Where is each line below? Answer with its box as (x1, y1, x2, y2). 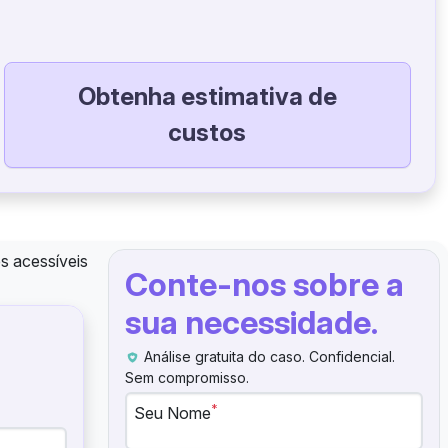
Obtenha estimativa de (77, 82, 337, 111)
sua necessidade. (125, 303, 378, 342)
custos (168, 118, 247, 147)
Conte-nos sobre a (125, 265, 404, 304)
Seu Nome (134, 403, 211, 423)
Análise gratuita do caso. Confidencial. (140, 348, 395, 365)
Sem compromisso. (125, 369, 249, 386)
